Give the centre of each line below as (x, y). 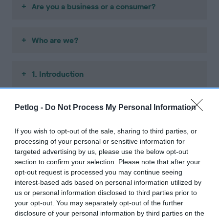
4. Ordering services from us (83, 175)
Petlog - (30, 107)
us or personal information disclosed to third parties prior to (106, 193)
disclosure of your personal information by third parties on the (109, 213)
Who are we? (55, 41)
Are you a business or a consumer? (94, 7)
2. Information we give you (80, 108)
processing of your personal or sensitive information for (100, 141)
